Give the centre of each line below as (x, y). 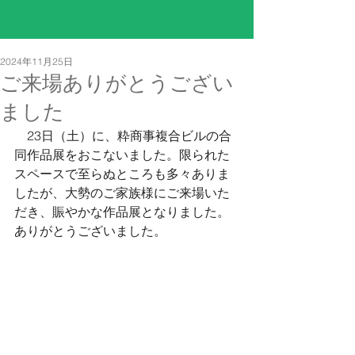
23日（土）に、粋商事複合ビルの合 (123, 136)
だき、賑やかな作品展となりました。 (122, 212)
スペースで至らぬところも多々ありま (122, 174)
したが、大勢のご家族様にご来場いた (122, 193)
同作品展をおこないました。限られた (122, 155)
